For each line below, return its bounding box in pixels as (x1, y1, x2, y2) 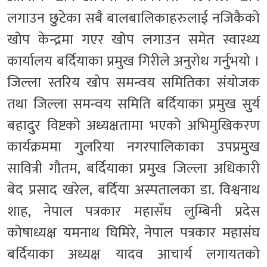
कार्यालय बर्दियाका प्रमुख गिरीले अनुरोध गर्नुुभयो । (7, 49, 260, 73)
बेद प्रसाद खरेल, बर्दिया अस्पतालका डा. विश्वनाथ (7, 178, 260, 202)
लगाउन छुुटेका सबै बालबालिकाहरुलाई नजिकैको (7, 6, 260, 30)
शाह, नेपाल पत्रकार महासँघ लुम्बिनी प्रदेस (7, 199, 260, 223)
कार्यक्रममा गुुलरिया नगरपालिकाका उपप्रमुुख (7, 135, 260, 159)
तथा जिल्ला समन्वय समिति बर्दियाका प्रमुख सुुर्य (7, 92, 260, 116)
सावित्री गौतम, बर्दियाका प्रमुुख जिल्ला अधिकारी (7, 156, 260, 181)
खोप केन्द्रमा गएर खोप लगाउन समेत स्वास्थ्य (7, 27, 260, 52)
